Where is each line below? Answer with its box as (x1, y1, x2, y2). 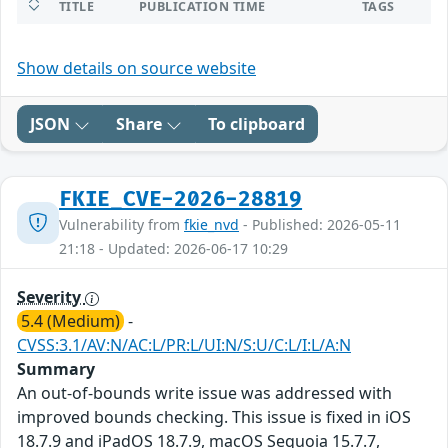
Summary (17, 358, 95, 381)
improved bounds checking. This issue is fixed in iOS (17, 406, 411, 429)
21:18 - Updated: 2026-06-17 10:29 (59, 239, 288, 259)
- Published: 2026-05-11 (239, 215, 401, 235)
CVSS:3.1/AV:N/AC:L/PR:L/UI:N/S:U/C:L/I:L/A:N (17, 334, 351, 357)
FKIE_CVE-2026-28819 (59, 187, 303, 213)
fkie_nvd (184, 215, 239, 235)
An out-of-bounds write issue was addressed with (17, 382, 392, 405)
